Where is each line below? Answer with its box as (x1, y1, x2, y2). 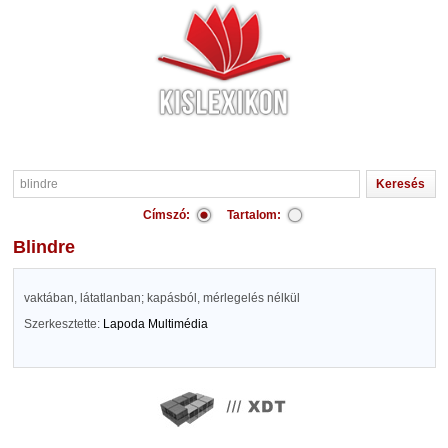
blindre (25, 237, 75, 257)
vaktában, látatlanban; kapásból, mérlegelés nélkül (23, 291, 300, 305)
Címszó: (143, 208, 190, 222)
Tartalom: (227, 208, 281, 222)
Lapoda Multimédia (102, 317, 208, 331)
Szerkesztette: (23, 317, 103, 331)
